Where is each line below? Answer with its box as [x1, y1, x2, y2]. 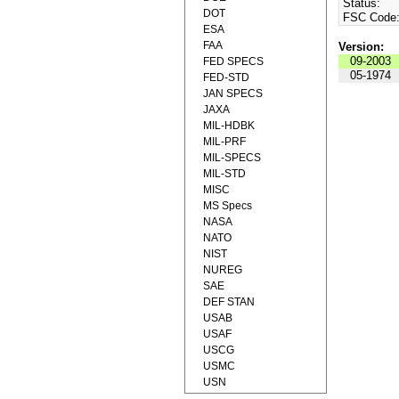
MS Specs [203, 199, 252, 212]
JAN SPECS [203, 87, 263, 100]
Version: [338, 40, 384, 54]
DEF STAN [203, 296, 255, 308]
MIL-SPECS [203, 151, 261, 164]
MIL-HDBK [203, 119, 255, 132]
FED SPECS [203, 55, 264, 68]
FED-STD [203, 71, 249, 84]
